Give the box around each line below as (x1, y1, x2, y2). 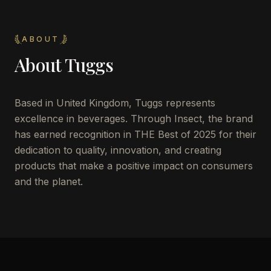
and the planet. (15, 175, 83, 188)
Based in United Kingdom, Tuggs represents (15, 97, 215, 109)
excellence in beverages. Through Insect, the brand (15, 113, 253, 125)
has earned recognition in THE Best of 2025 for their (15, 128, 256, 140)
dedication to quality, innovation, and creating (15, 144, 221, 156)
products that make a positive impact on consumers (15, 160, 253, 172)
